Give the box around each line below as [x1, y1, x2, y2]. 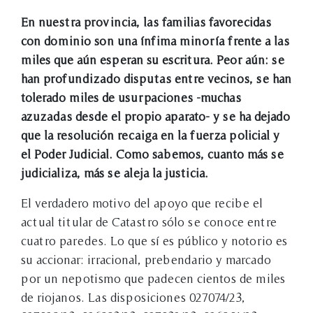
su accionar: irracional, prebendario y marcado [21, 252, 271, 267]
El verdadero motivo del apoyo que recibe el [21, 195, 263, 210]
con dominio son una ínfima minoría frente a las [21, 33, 289, 48]
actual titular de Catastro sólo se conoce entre [21, 214, 277, 229]
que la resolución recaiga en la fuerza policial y [21, 127, 279, 143]
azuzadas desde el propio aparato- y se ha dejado [21, 108, 290, 124]
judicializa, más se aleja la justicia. [21, 165, 208, 180]
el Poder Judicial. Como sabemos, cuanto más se [21, 146, 284, 161]
